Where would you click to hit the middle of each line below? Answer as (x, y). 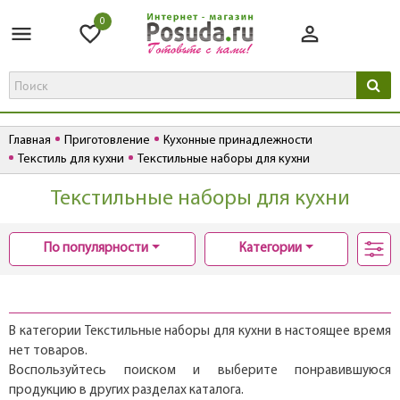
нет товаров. (48, 352)
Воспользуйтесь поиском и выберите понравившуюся (200, 371)
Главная (30, 141)
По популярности (96, 249)
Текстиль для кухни (71, 160)
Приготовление (107, 141)
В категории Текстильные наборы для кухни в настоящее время (200, 332)
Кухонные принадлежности (238, 141)
